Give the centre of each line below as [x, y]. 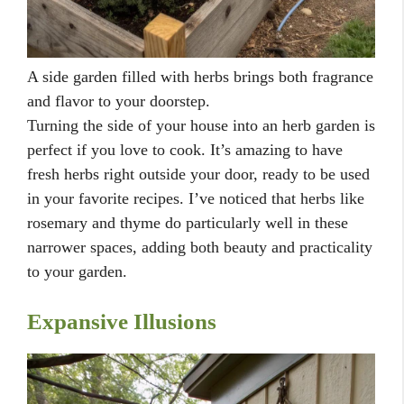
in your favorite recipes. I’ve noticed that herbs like [196, 198]
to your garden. [77, 271]
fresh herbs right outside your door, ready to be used [198, 174]
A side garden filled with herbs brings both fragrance [200, 76]
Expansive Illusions [122, 321]
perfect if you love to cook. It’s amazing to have [185, 149]
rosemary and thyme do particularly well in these [188, 222]
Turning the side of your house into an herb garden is [201, 125]
